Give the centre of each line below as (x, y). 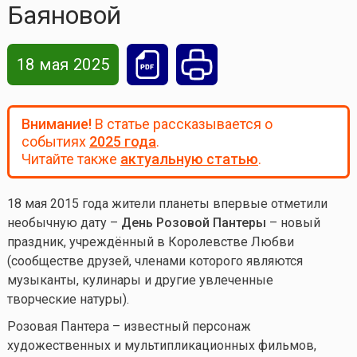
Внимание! (56, 124)
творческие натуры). (68, 300)
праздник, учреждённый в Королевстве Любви (150, 242)
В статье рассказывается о (182, 124)
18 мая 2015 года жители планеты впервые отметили (167, 204)
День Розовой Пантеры (193, 223)
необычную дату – (64, 223)
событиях (55, 142)
